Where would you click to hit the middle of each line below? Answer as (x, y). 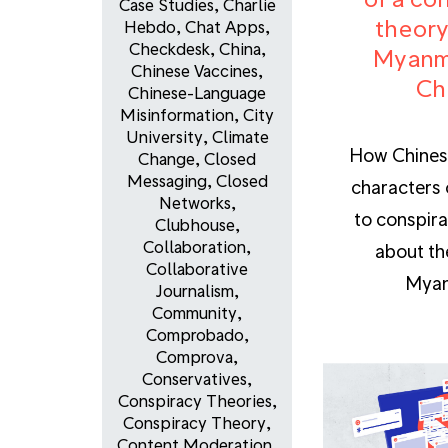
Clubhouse (194, 225)
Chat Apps (225, 27)
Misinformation (177, 115)
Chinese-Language (197, 93)
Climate (240, 137)
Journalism (194, 291)
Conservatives (194, 379)
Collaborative (197, 269)
